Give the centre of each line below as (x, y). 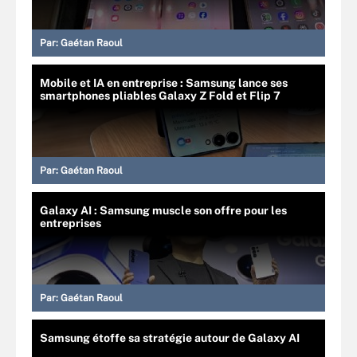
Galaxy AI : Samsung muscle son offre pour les (163, 210)
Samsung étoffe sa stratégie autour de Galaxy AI (170, 337)
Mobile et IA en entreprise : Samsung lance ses (164, 82)
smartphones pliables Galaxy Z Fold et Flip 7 (160, 95)
